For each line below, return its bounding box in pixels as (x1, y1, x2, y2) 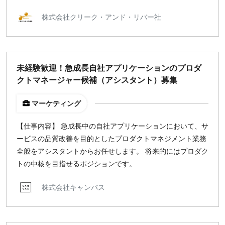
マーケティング (32, 99, 81, 107)
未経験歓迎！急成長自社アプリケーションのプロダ (17, 64, 201, 72)
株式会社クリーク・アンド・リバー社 (42, 13, 161, 21)
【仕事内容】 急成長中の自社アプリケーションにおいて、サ (17, 122, 208, 130)
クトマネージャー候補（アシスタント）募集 (17, 76, 177, 84)
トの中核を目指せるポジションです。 (17, 160, 136, 168)
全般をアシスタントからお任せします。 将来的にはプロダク (17, 147, 208, 155)
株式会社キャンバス (42, 183, 105, 191)
